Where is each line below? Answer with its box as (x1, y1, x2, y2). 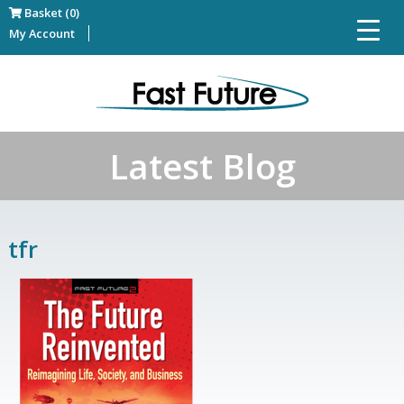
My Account (9, 25, 75, 41)
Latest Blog (108, 142, 296, 189)
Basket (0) (22, 5, 79, 21)
